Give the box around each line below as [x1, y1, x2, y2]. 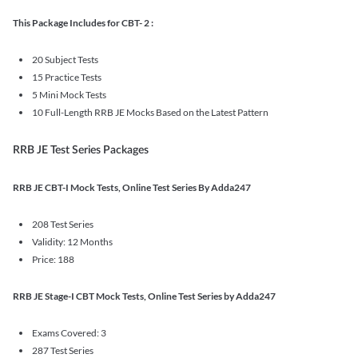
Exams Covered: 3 [32, 327, 106, 339]
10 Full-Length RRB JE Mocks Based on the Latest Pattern [32, 106, 268, 118]
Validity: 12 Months [32, 236, 113, 248]
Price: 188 [32, 253, 74, 265]
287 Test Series [32, 344, 93, 356]
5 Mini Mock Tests [32, 89, 106, 101]
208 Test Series [32, 218, 93, 230]
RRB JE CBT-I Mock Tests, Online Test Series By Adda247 [13, 181, 251, 193]
